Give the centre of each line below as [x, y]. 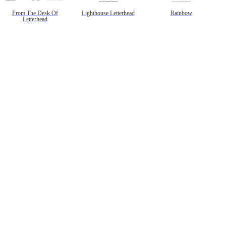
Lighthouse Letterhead [108, 13]
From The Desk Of [35, 13]
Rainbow [181, 13]
